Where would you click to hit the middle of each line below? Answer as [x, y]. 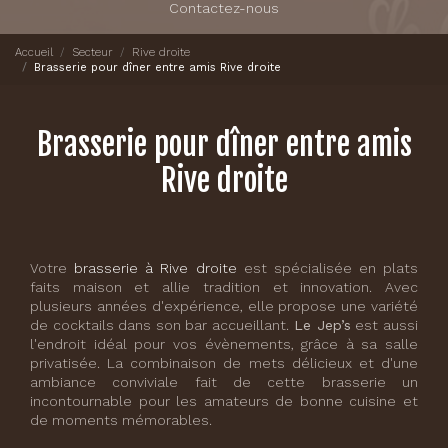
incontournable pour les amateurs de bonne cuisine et [224, 401]
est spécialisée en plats [327, 268]
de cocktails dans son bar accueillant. [159, 325]
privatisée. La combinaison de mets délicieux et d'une [224, 363]
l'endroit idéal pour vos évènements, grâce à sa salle [224, 344]
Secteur [92, 51]
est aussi [384, 325]
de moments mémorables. [121, 420]
